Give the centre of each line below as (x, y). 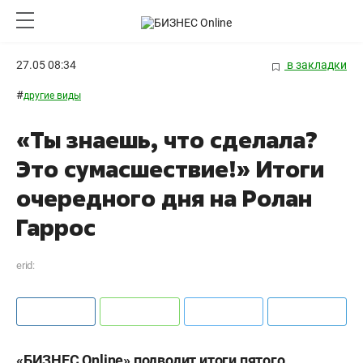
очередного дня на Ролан (164, 199)
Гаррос (56, 228)
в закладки (316, 65)
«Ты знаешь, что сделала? (167, 140)
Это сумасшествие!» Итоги (170, 169)
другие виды (52, 96)
